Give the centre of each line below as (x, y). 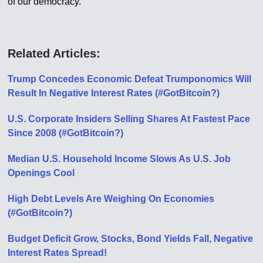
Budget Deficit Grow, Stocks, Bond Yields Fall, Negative (131, 238)
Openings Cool (41, 173)
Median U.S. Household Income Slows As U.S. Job (119, 159)
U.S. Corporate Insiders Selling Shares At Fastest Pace (129, 119)
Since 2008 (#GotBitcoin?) (66, 133)
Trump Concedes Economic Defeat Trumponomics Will (130, 79)
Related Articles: (54, 53)
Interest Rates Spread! (58, 252)
